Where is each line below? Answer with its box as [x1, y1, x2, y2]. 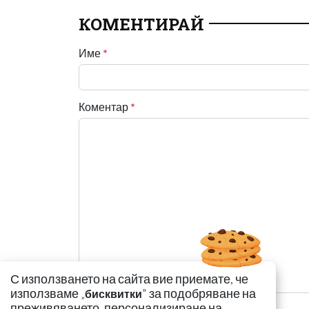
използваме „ [10, 286, 85, 301]
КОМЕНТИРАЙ [79, 12, 203, 35]
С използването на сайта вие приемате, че [10, 272, 248, 286]
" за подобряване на [142, 286, 256, 301]
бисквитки [85, 287, 142, 300]
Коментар [79, 99, 130, 113]
